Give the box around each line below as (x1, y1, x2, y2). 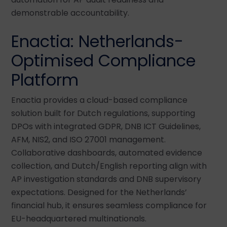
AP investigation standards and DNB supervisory (11, 173, 201, 185)
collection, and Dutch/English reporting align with (11, 160, 207, 172)
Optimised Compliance (11, 49, 196, 72)
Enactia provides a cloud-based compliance (11, 94, 187, 106)
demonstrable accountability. (11, 7, 129, 19)
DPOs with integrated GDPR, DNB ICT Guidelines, (11, 120, 201, 132)
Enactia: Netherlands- (11, 29, 183, 53)
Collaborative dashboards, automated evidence (11, 146, 202, 159)
